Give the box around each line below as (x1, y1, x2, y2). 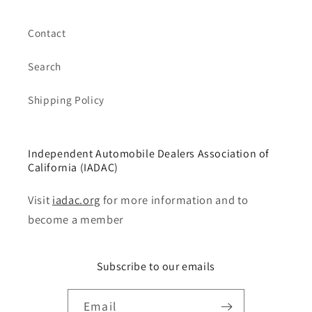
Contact (28, 25, 66, 40)
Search (28, 58, 61, 73)
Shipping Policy (28, 92, 104, 107)
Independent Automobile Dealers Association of (28, 146, 270, 161)
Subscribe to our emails (97, 258, 215, 274)
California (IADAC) (28, 159, 118, 175)
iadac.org (52, 192, 100, 208)
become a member (28, 211, 124, 227)
